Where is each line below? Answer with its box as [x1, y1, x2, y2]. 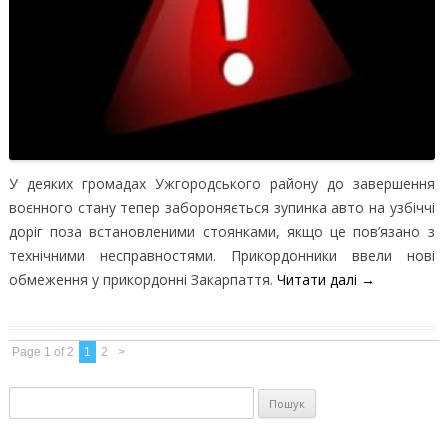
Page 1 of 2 [11, 345, 74, 360]
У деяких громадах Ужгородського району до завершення [8, 174, 435, 194]
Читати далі [276, 270, 361, 290]
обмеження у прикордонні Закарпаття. [8, 270, 277, 290]
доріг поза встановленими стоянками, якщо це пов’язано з [8, 222, 435, 242]
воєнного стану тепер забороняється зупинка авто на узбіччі [8, 198, 435, 218]
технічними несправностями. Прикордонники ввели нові [8, 246, 435, 266]
